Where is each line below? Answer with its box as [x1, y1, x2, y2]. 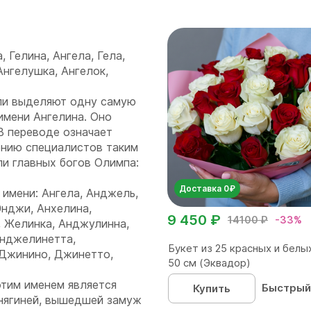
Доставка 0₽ [179, 183, 235, 194]
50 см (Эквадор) [168, 256, 251, 269]
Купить [192, 282, 230, 295]
